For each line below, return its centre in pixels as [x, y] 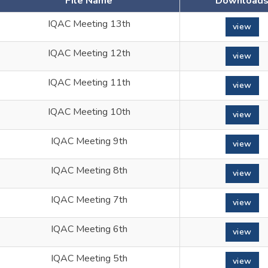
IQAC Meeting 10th [89, 112]
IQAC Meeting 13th [89, 24]
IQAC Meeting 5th [89, 258]
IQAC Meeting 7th [89, 200]
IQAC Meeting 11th [89, 83]
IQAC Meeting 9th [89, 141]
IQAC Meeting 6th [89, 229]
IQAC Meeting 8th [89, 170]
